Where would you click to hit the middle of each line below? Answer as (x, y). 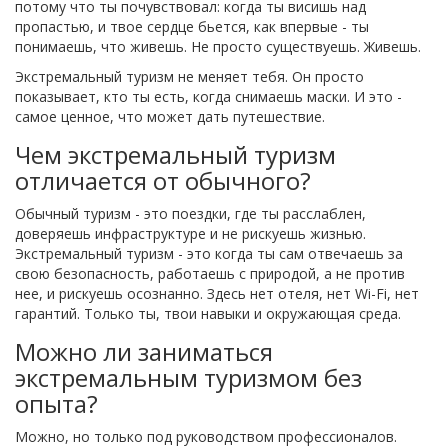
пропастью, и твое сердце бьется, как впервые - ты (192, 26)
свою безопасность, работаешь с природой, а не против (210, 273)
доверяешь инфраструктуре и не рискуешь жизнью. (190, 233)
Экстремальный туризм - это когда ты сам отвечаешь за (209, 253)
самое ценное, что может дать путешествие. (170, 116)
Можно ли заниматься (144, 351)
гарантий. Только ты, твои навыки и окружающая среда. (208, 313)
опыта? (56, 403)
